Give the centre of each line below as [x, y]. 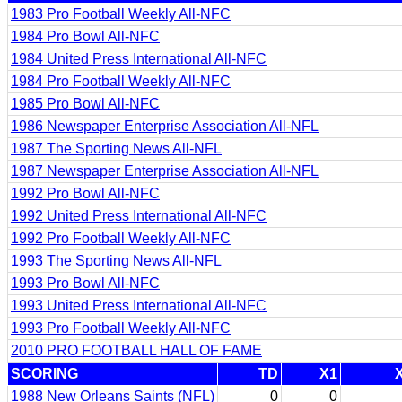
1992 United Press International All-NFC [139, 216]
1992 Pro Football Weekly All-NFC [121, 238]
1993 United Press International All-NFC [139, 306]
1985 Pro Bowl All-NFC [85, 104]
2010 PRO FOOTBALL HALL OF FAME [136, 350]
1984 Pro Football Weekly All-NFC [121, 81]
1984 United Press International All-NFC [139, 59]
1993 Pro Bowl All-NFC [85, 283]
